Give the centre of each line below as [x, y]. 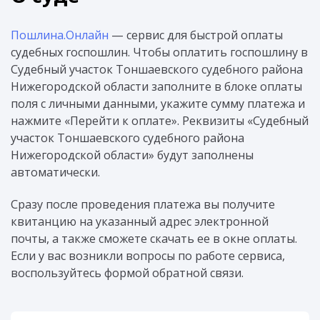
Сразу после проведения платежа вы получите [143, 204]
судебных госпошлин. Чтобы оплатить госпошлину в [159, 52]
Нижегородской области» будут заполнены [132, 155]
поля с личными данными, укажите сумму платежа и [158, 104]
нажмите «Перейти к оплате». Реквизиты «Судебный [160, 121]
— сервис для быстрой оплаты [196, 35]
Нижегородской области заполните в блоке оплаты [156, 87]
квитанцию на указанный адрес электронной [140, 221]
